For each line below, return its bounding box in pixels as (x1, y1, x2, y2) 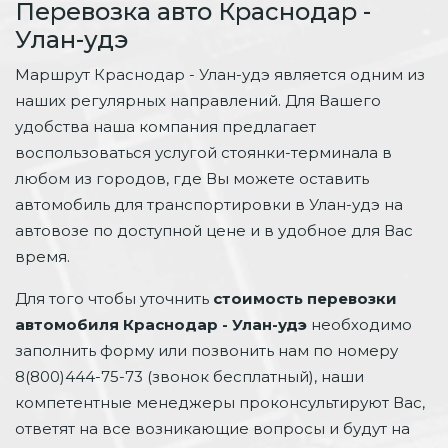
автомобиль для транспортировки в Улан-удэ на (15, 194, 403, 214)
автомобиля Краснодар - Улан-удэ (15, 314, 307, 334)
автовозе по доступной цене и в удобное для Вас (15, 220, 413, 240)
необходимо (307, 314, 412, 334)
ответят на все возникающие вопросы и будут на (15, 418, 410, 438)
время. (15, 246, 70, 266)
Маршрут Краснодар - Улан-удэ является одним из (15, 64, 425, 84)
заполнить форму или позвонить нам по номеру (15, 340, 398, 360)
